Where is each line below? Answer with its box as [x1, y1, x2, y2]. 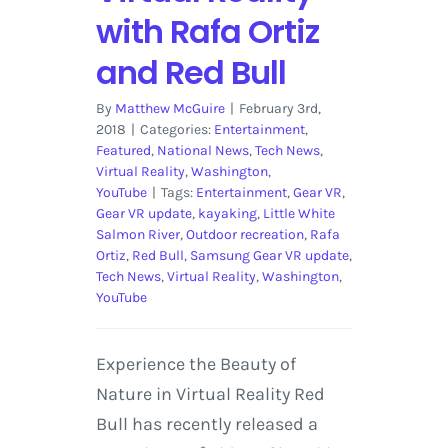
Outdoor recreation [185, 226, 304, 244]
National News [156, 142, 249, 160]
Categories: [139, 121, 214, 139]
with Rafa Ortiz [95, 9, 319, 55]
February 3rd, [238, 100, 321, 118]
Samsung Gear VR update [189, 247, 349, 265]
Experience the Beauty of [95, 353, 296, 376]
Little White [262, 205, 335, 223]
